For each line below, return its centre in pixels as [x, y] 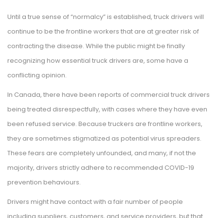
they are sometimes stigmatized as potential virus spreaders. [104, 139]
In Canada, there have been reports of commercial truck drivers [109, 95]
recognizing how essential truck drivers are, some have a [98, 61]
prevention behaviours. [44, 182]
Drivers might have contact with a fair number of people [95, 202]
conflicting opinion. [37, 75]
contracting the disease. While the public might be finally [96, 46]
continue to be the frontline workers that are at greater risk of [103, 32]
